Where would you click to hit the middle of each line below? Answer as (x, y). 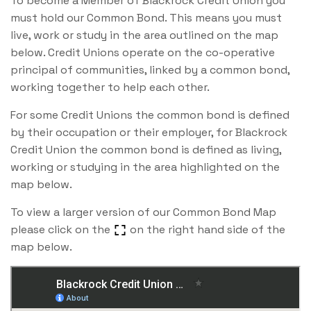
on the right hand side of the (206, 230)
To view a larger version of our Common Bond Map (143, 212)
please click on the (62, 230)
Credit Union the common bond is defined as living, (146, 150)
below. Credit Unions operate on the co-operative (143, 53)
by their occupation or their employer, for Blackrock (149, 133)
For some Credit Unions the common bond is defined (150, 115)
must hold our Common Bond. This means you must (146, 18)
